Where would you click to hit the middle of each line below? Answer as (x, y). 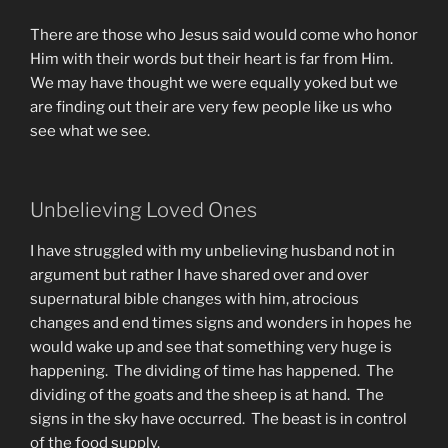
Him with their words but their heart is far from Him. (213, 59)
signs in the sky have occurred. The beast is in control (218, 418)
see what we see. (90, 131)
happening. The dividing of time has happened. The (212, 370)
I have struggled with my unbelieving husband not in (212, 250)
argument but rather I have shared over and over (199, 274)
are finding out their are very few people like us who (211, 107)
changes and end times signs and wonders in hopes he (221, 322)
